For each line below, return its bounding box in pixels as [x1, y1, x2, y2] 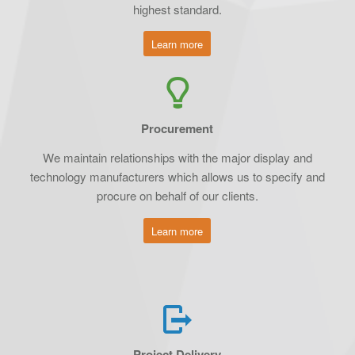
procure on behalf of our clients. [96, 186, 258, 204]
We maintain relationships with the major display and [42, 148, 312, 166]
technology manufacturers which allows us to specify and [29, 167, 325, 185]
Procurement [141, 120, 214, 138]
